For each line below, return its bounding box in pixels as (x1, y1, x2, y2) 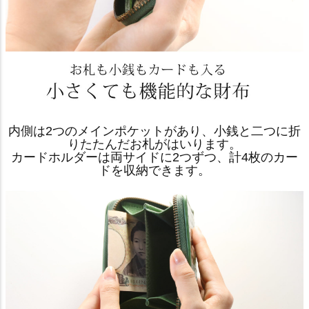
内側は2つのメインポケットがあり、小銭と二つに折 (8, 124, 301, 139)
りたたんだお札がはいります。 (68, 137, 241, 152)
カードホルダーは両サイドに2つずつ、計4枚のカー (11, 150, 298, 165)
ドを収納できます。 (99, 163, 210, 178)
